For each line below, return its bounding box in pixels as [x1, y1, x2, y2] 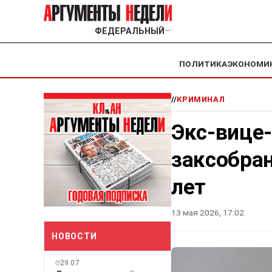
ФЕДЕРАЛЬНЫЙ [94, 26, 165, 37]
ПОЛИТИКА [179, 59, 227, 69]
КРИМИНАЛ [177, 95, 225, 104]
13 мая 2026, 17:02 [171, 208, 244, 218]
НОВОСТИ [52, 231, 97, 241]
